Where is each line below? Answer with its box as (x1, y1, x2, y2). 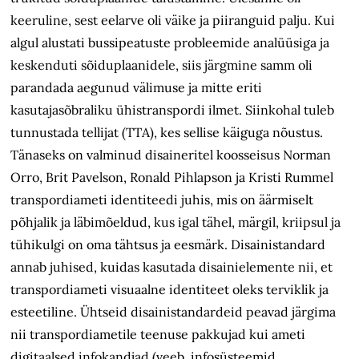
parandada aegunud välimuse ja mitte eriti (10, 79, 263, 96)
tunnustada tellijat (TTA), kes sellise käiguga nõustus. (10, 124, 324, 141)
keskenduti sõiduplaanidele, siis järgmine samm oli (10, 57, 313, 74)
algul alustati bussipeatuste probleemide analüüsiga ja (10, 34, 330, 51)
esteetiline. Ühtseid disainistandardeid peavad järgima (10, 304, 337, 321)
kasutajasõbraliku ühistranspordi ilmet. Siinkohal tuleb (10, 102, 335, 119)
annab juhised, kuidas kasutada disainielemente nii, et (10, 259, 333, 276)
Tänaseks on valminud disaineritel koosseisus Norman (10, 147, 332, 163)
